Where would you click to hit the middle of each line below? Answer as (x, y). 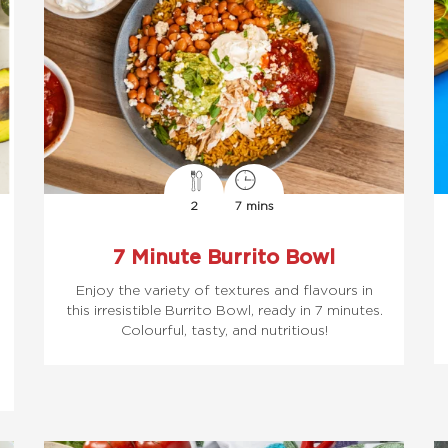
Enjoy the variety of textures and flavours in (224, 289)
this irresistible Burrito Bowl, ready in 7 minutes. (224, 309)
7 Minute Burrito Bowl (224, 256)
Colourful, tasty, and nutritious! (224, 329)
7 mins (254, 205)
